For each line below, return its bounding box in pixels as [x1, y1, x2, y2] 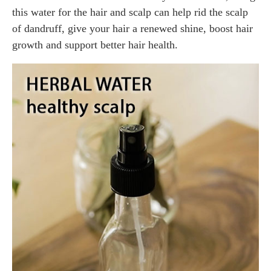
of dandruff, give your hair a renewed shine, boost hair [12, 22, 253, 34]
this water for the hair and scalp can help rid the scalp [12, 5, 248, 18]
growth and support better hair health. [12, 38, 178, 51]
